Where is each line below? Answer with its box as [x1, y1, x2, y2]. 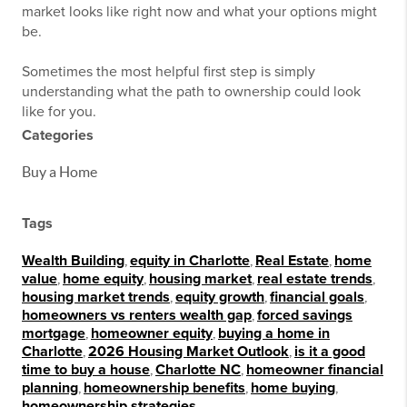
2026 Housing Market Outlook [88, 342, 289, 361]
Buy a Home [22, 164, 97, 180]
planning [22, 379, 78, 397]
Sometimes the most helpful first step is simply [22, 63, 315, 81]
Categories [22, 126, 94, 144]
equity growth [175, 288, 264, 306]
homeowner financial [246, 361, 383, 379]
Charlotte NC [155, 361, 241, 379]
